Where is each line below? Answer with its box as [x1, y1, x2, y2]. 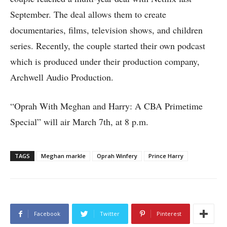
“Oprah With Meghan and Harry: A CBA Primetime [10, 100, 203, 112]
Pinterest [157, 210, 181, 218]
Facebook [34, 210, 60, 218]
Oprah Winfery [97, 152, 137, 160]
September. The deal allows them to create [10, 8, 166, 21]
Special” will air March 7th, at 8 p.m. [10, 116, 148, 128]
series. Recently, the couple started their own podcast [10, 40, 205, 52]
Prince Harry [148, 152, 183, 160]
